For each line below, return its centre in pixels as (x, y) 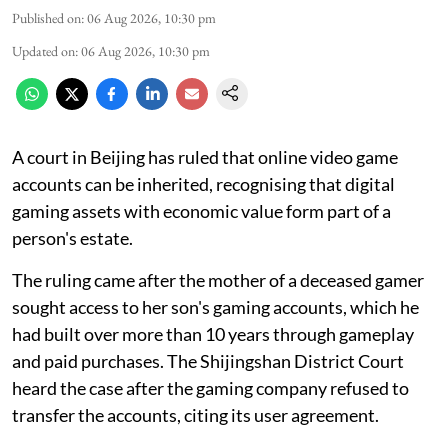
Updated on (43, 51)
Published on (46, 18)
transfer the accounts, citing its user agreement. (195, 415)
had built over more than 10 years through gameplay (213, 334)
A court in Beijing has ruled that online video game (205, 157)
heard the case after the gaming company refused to (210, 388)
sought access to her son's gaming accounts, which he (215, 307)
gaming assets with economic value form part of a (201, 211)
